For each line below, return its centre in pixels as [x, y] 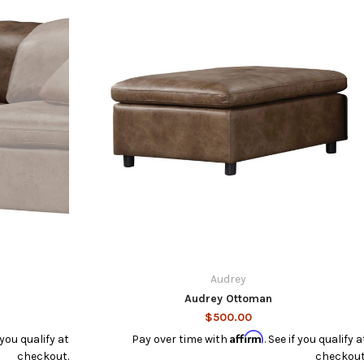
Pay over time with [180, 339]
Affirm [247, 336]
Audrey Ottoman [228, 298]
